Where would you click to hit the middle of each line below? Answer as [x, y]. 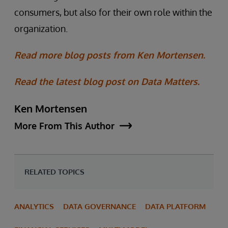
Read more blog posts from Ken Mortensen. [110, 55]
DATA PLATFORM [175, 206]
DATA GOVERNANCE [99, 206]
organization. [41, 28]
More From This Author [64, 125]
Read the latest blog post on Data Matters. [107, 81]
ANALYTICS [34, 206]
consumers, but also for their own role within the [113, 12]
